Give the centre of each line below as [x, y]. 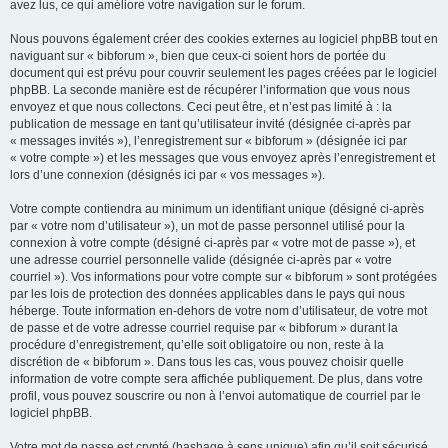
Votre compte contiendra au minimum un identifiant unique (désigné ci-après [217, 209]
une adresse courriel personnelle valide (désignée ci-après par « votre [201, 260]
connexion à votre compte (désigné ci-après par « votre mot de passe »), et [212, 243]
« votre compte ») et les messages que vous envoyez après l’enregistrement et [222, 158]
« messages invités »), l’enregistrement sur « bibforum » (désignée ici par [208, 141]
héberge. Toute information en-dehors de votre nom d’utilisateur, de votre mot [218, 311]
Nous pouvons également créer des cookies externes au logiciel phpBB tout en [224, 39]
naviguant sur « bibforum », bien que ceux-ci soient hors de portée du [198, 56]
